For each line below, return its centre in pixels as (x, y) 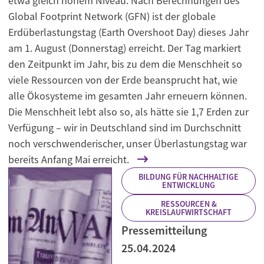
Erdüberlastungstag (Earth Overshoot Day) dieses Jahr (128, 32)
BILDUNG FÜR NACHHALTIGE (189, 177)
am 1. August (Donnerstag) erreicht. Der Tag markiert (125, 48)
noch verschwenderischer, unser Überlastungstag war (128, 144)
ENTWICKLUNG (189, 185)
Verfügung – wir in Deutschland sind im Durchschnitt (125, 128)
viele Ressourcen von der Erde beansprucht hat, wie (123, 80)
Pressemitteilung (164, 230)
